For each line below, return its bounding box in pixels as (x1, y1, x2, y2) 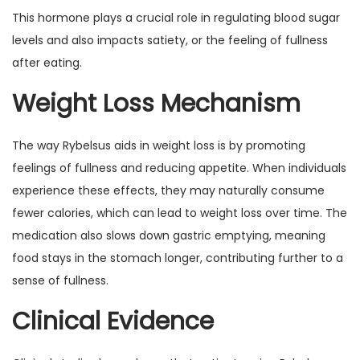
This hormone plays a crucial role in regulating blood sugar (12, 10, 340, 26)
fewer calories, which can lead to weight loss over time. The (12, 205, 347, 221)
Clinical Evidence (12, 305, 214, 338)
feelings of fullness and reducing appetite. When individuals (12, 160, 346, 176)
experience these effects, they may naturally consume (12, 182, 325, 198)
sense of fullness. (12, 272, 108, 288)
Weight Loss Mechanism (12, 87, 301, 121)
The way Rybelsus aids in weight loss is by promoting (12, 137, 305, 153)
